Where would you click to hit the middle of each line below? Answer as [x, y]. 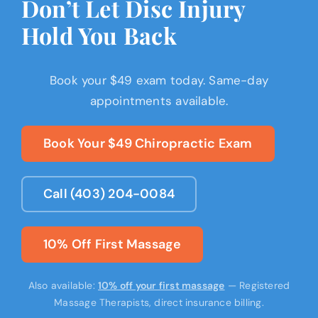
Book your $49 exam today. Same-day [159, 81]
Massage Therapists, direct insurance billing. [159, 303]
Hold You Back [99, 35]
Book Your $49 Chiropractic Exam [148, 144]
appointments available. [159, 101]
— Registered [257, 286]
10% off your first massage [161, 286]
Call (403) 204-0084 [109, 194]
